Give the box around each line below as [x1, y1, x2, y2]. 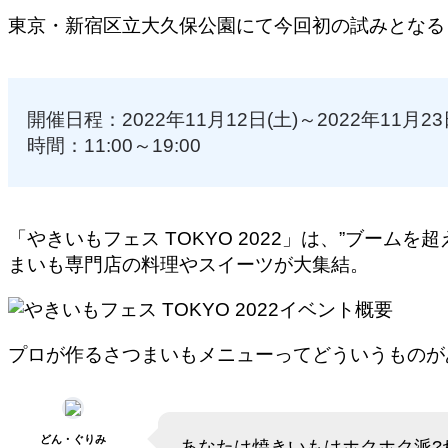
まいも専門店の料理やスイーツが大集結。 [8, 253, 369, 275]
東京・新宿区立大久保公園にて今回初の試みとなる [8, 15, 445, 37]
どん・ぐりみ [40, 432, 106, 445]
